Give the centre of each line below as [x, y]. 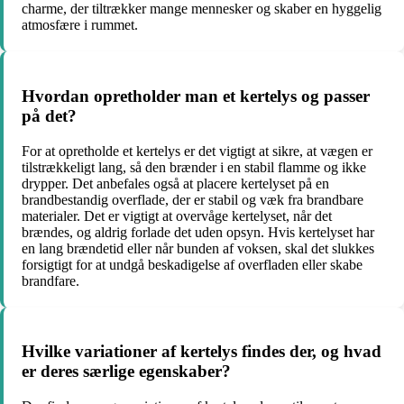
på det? [49, 115]
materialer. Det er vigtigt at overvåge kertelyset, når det [177, 216]
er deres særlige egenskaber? [126, 372]
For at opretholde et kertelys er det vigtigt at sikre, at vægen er [197, 151]
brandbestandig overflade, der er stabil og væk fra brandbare [193, 199]
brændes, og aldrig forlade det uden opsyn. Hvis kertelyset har [198, 232]
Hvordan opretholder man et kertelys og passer [196, 96]
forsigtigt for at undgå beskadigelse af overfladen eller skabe [192, 264]
